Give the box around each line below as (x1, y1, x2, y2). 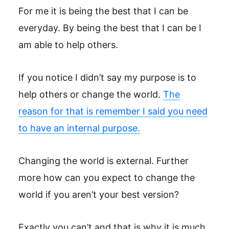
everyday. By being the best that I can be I (18, 22, 201, 33)
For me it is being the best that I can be (18, 6, 188, 16)
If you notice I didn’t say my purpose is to (18, 72, 196, 83)
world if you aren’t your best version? (18, 189, 179, 200)
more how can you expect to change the (18, 172, 195, 183)
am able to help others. (18, 39, 118, 50)
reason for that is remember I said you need (18, 106, 208, 117)
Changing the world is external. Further (18, 155, 189, 166)
